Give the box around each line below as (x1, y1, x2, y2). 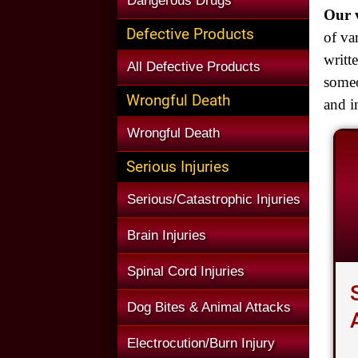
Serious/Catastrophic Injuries (127, 192, 300, 207)
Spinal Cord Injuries (127, 264, 245, 279)
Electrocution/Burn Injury (127, 336, 275, 351)
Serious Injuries (126, 157, 229, 176)
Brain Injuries (127, 228, 206, 243)
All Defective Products (127, 59, 261, 74)
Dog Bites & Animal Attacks (127, 300, 291, 315)
